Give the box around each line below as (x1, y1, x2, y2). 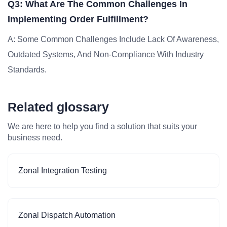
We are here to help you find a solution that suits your (8, 122, 197, 131)
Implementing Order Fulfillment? (8, 14, 148, 24)
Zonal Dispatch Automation (18, 211, 116, 219)
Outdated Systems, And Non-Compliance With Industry (8, 50, 204, 59)
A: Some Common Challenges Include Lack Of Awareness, (8, 35, 219, 44)
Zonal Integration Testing (18, 166, 107, 175)
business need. (8, 133, 62, 142)
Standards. (8, 65, 47, 74)
